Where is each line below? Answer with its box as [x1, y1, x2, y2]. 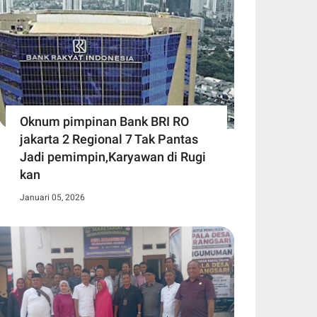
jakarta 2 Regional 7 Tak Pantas [20, 131, 198, 146]
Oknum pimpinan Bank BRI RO [20, 113, 189, 129]
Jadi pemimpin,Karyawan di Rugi [20, 149, 206, 164]
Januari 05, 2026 [20, 192, 85, 202]
